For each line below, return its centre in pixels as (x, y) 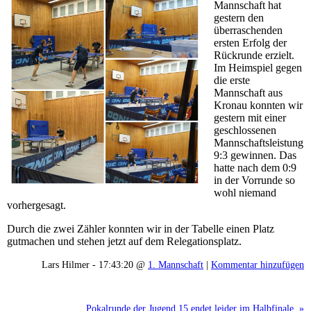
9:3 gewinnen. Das (255, 155)
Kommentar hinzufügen (258, 264)
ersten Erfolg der (251, 42)
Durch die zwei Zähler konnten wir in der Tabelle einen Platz (141, 228)
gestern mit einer (250, 117)
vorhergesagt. (36, 205)
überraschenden (249, 30)
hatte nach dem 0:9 (255, 167)
